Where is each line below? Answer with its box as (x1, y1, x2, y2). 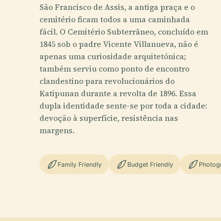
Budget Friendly (127, 160, 173, 168)
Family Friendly (58, 160, 102, 168)
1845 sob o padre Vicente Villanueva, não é (39, 38, 198, 49)
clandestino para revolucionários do (39, 75, 175, 86)
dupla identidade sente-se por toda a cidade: (39, 100, 207, 111)
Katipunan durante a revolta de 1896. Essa (39, 88, 196, 99)
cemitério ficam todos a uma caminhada (39, 14, 190, 25)
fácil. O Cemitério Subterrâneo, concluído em (39, 26, 208, 37)
